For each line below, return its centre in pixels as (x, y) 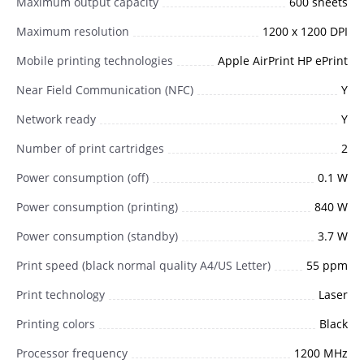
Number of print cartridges (90, 148)
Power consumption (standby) (97, 236)
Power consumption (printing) (97, 206)
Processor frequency (72, 353)
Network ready (56, 119)
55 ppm (327, 265)
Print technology (61, 294)
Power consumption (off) (82, 177)
